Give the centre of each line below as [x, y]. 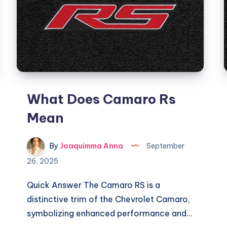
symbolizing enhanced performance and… [110, 214]
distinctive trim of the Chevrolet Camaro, [109, 199]
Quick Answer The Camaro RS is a [94, 185]
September [165, 146]
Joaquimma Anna [91, 146]
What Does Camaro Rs [102, 99]
